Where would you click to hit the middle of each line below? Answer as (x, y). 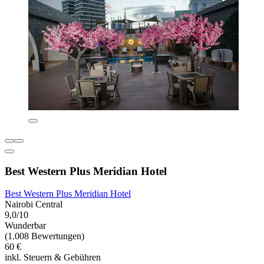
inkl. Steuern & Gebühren (53, 258)
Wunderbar (25, 226)
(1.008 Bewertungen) (44, 236)
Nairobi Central (34, 204)
